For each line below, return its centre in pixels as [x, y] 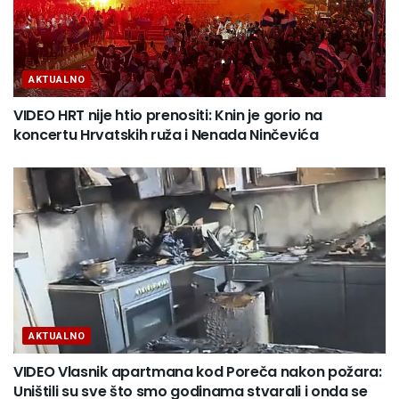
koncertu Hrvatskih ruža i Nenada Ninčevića [166, 134]
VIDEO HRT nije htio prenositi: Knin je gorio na [168, 115]
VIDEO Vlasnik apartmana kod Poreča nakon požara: [198, 371]
